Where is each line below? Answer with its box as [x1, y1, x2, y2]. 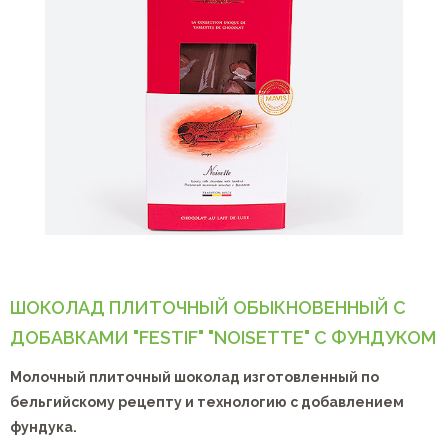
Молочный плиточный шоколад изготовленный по [10, 368, 379, 385]
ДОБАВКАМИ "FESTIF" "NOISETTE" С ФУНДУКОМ [10, 326, 436, 348]
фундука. [10, 418, 77, 435]
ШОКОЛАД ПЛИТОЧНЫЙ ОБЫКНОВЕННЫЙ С [10, 296, 406, 318]
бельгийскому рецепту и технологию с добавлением [10, 393, 404, 410]
